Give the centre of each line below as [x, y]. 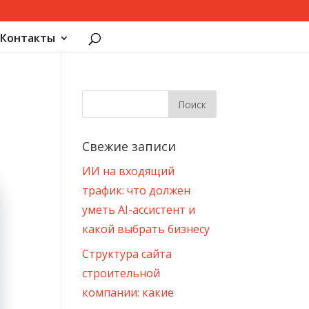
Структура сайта [127, 254]
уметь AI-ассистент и [139, 210]
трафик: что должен [137, 190]
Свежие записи [129, 146]
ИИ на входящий [129, 171]
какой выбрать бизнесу [146, 229]
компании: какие [128, 292]
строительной [121, 273]
